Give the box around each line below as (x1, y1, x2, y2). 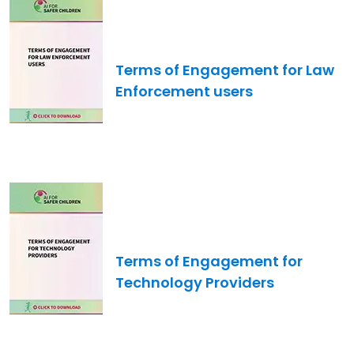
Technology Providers (115, 273, 274, 293)
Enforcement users (115, 81, 253, 102)
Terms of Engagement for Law (115, 60, 334, 81)
